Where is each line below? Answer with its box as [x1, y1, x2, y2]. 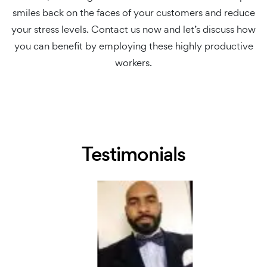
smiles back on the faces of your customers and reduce [12, 6, 255, 19]
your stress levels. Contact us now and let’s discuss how [11, 23, 256, 36]
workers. [115, 56, 152, 69]
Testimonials [82, 141, 185, 167]
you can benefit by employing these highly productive [14, 39, 253, 52]
